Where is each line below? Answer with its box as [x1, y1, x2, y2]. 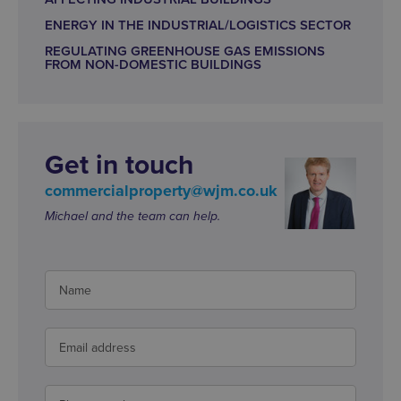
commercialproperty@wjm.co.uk [45, 179, 277, 202]
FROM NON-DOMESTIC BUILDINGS [45, 55, 261, 73]
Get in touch [45, 145, 193, 183]
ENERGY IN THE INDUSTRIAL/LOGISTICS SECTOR [45, 15, 351, 34]
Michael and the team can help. [45, 209, 220, 224]
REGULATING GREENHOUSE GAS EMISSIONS [45, 41, 325, 60]
